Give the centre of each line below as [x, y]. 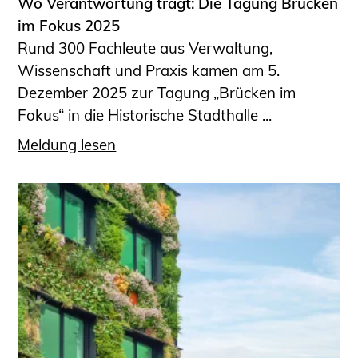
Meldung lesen [67, 144]
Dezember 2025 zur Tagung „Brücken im [157, 93]
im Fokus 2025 [69, 26]
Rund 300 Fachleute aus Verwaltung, [145, 48]
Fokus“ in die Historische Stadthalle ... [145, 115]
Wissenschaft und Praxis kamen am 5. [149, 71]
